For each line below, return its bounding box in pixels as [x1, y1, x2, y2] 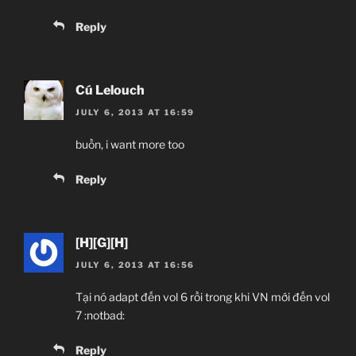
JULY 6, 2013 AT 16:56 [75, 260, 195, 270]
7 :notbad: [75, 308, 125, 323]
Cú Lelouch [75, 82, 145, 98]
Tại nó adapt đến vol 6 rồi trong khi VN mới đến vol [75, 290, 330, 304]
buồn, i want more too [75, 137, 184, 152]
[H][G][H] [75, 235, 128, 251]
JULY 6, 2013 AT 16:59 [75, 107, 195, 118]
